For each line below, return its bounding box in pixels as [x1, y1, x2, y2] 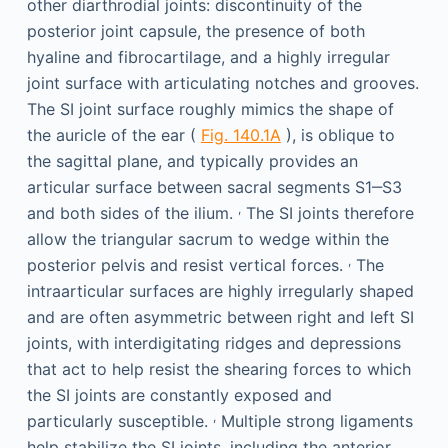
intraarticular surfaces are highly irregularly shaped [26, 280, 414, 301]
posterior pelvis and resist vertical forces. [26, 254, 348, 275]
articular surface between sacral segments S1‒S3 [26, 176, 402, 197]
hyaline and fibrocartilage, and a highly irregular [26, 46, 390, 67]
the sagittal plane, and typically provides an [26, 150, 358, 171]
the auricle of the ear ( [26, 124, 201, 145]
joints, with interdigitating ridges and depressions [26, 332, 401, 353]
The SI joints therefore [240, 202, 414, 223]
